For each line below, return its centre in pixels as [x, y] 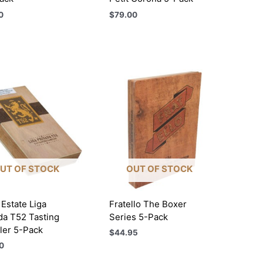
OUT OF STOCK [160, 169]
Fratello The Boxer [148, 204]
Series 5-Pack [139, 217]
